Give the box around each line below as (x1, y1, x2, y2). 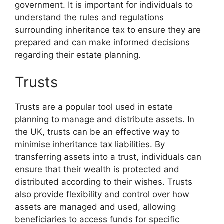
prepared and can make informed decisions (15, 37, 190, 47)
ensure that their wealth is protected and (15, 164, 179, 174)
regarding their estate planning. (15, 49, 141, 60)
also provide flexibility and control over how (15, 189, 189, 199)
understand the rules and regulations (15, 12, 164, 22)
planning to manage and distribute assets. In (15, 114, 194, 124)
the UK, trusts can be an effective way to (15, 127, 180, 137)
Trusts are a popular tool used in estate (15, 102, 173, 112)
